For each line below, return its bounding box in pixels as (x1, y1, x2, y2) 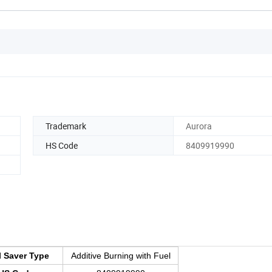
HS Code (46, 139, 78, 151)
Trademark (46, 120, 86, 132)
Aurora (186, 120, 212, 132)
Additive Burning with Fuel (70, 251, 171, 261)
